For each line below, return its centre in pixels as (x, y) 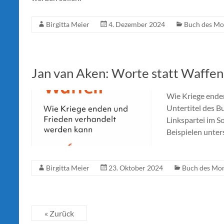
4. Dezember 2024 (137, 24)
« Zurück (59, 213)
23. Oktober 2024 (136, 168)
